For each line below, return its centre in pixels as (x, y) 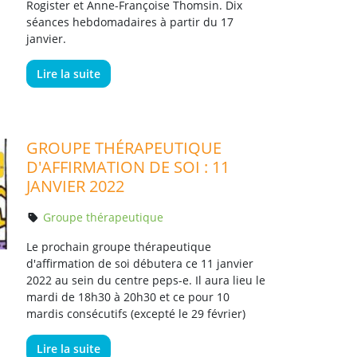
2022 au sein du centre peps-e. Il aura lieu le (145, 280)
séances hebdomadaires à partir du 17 (129, 22)
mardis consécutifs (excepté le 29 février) (135, 314)
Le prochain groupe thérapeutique (118, 247)
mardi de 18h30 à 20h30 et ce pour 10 (127, 297)
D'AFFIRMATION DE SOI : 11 (127, 167)
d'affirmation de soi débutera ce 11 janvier (139, 263)
